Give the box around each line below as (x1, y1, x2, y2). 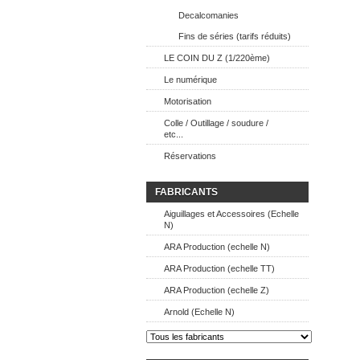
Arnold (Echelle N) (164, 307, 235, 317)
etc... (164, 129, 183, 139)
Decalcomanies (178, 10, 239, 20)
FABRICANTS (155, 186, 218, 198)
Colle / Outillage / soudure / (164, 118, 268, 128)
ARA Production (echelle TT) (164, 264, 275, 273)
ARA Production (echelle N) (164, 242, 270, 252)
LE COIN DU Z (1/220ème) (164, 53, 270, 63)
